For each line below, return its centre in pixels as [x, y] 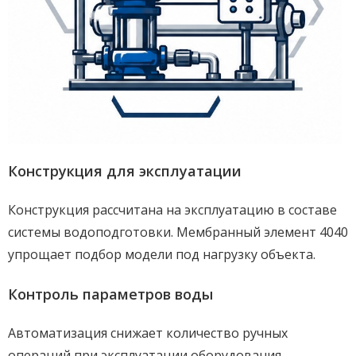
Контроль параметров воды [110, 294]
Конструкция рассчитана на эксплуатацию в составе [172, 210]
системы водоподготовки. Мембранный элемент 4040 [178, 232]
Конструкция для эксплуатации [125, 171]
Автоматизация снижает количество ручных [148, 333]
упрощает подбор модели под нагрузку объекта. [162, 254]
